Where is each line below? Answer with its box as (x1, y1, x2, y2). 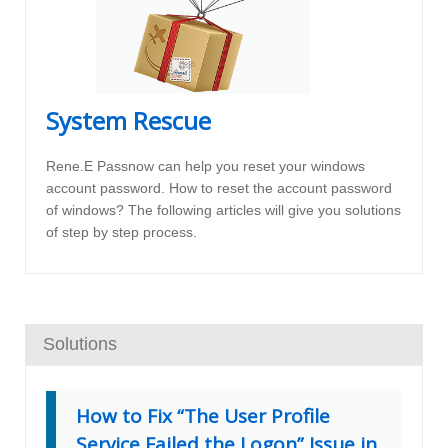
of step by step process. (46, 224, 197, 241)
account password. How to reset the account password (46, 180, 392, 197)
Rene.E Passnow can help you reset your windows (46, 158, 365, 175)
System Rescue (46, 104, 211, 138)
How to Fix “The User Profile (76, 403, 330, 430)
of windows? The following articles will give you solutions (46, 202, 401, 219)
